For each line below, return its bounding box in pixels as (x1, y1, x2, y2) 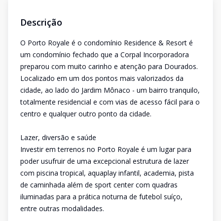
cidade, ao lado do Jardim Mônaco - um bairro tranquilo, (20, 85, 200, 95)
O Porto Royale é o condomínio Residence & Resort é (20, 38, 193, 47)
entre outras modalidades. (20, 204, 104, 213)
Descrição (20, 16, 62, 28)
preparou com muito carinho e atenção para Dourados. (20, 62, 198, 71)
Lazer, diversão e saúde (20, 133, 96, 142)
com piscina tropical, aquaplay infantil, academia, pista (20, 168, 194, 178)
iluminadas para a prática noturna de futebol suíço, (20, 192, 183, 201)
